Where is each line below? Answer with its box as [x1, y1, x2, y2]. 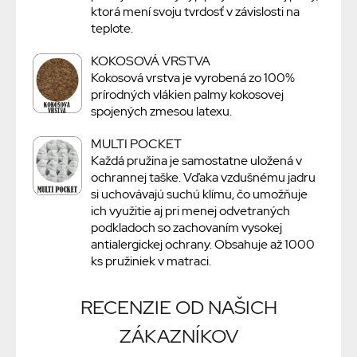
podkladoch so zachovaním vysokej [90, 219, 282, 237]
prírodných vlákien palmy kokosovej [90, 86, 284, 104]
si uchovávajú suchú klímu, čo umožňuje [90, 186, 308, 203]
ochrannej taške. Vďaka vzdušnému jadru [90, 169, 316, 186]
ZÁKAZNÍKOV [119, 324, 238, 349]
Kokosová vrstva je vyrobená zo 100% [90, 69, 295, 87]
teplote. [90, 20, 133, 37]
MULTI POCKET [90, 135, 182, 153]
